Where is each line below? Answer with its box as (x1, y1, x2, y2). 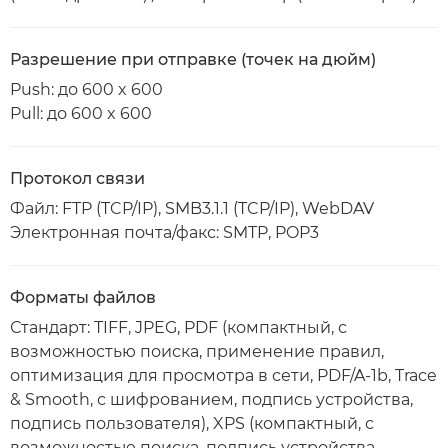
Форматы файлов (10, 288, 156, 307)
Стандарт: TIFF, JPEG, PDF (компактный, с (10, 318, 347, 337)
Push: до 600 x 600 (10, 80, 163, 99)
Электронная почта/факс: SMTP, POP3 (10, 223, 319, 242)
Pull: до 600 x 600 (10, 104, 152, 123)
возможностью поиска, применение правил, (10, 342, 384, 361)
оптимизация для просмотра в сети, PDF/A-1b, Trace (10, 366, 437, 385)
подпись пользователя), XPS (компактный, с (10, 414, 374, 433)
